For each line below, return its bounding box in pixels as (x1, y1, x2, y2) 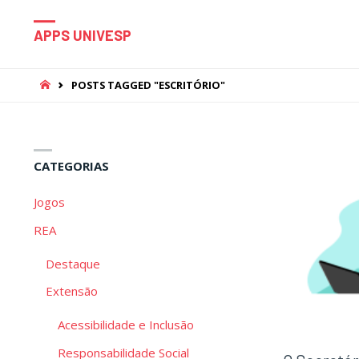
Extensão (46, 283, 98, 300)
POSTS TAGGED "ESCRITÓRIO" (71, 77, 226, 92)
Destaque (46, 255, 100, 272)
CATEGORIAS (34, 158, 109, 175)
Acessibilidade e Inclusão (58, 317, 194, 333)
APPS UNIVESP (34, 26, 131, 45)
